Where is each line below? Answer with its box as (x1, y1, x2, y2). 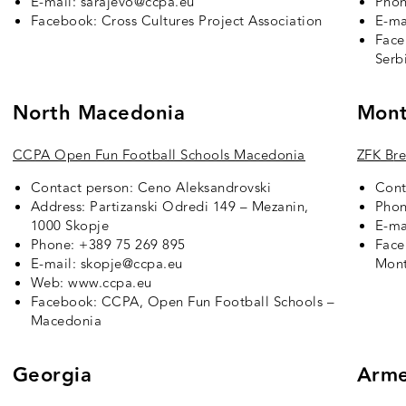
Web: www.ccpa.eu (30, 273, 152, 295)
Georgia (12, 360, 92, 392)
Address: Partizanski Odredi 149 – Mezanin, (30, 197, 309, 218)
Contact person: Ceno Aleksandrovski (30, 178, 272, 199)
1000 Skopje (30, 216, 110, 237)
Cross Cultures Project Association (101, 11, 323, 33)
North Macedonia (12, 98, 186, 130)
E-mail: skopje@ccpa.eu (30, 254, 183, 275)
